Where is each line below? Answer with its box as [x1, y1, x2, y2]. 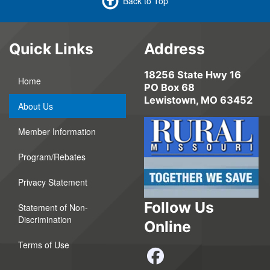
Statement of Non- [18, 201, 88, 213]
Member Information [18, 125, 96, 137]
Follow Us [144, 198, 214, 216]
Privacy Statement [18, 175, 87, 188]
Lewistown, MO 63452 [144, 93, 253, 106]
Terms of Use [18, 238, 69, 251]
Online [144, 217, 191, 236]
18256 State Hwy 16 [144, 68, 241, 81]
